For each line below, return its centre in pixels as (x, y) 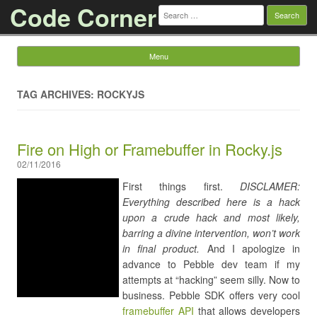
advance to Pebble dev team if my (211, 264)
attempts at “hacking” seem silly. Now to (211, 279)
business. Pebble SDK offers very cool (211, 295)
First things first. (173, 186)
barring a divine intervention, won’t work (211, 233)
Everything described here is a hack (211, 202)
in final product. (161, 248)
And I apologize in (250, 248)
